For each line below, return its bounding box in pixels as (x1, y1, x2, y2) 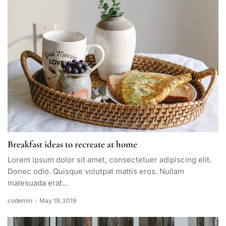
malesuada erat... (8, 178, 68, 188)
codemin (8, 197, 32, 205)
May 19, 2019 (39, 197, 76, 205)
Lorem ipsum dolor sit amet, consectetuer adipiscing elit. (8, 155, 211, 165)
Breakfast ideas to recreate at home (8, 138, 137, 150)
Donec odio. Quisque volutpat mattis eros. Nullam (8, 166, 184, 177)
